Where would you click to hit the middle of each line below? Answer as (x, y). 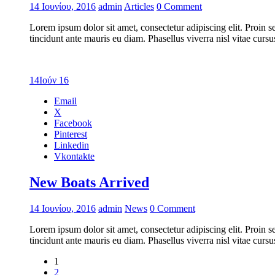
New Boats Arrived (89, 183)
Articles (139, 7)
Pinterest (71, 134)
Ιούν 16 (54, 80)
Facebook (73, 123)
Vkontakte (74, 157)
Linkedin (72, 145)
